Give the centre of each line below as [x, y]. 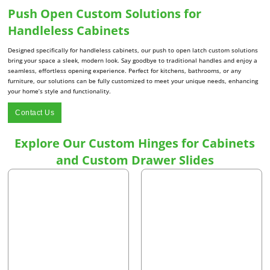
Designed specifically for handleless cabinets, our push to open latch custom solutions [133, 50]
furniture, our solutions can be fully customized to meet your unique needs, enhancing [133, 81]
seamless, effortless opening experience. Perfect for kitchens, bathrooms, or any [125, 71]
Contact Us [35, 113]
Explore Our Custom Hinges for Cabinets [135, 143]
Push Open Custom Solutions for [105, 14]
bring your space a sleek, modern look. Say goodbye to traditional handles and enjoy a [133, 61]
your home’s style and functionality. [60, 91]
